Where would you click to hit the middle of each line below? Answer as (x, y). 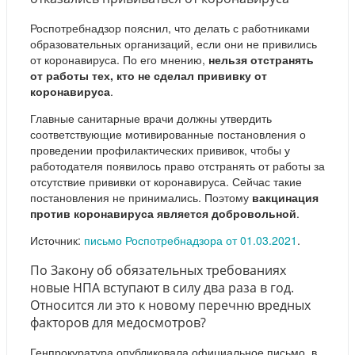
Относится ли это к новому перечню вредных (170, 305)
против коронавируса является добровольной (163, 214)
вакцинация (285, 198)
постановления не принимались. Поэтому (141, 198)
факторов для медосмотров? (118, 322)
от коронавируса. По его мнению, (119, 60)
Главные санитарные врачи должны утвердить (151, 118)
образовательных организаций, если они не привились (174, 44)
